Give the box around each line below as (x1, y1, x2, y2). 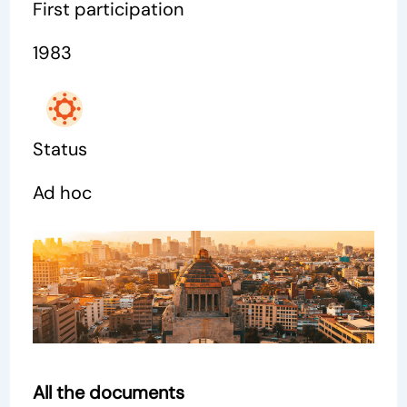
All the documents (33, 381, 185, 405)
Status (33, 137, 88, 161)
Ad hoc (33, 181, 93, 204)
